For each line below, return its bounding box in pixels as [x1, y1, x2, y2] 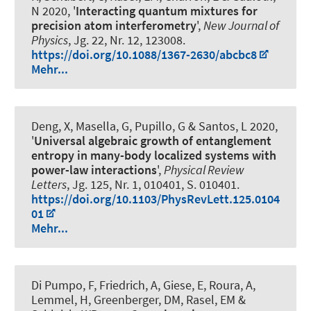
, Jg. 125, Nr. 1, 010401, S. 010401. [67, 176, 239, 193]
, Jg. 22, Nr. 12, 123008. [68, 31, 185, 48]
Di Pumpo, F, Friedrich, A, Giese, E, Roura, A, [31, 277, 255, 294]
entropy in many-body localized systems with [31, 147, 276, 164]
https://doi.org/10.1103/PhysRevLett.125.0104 [31, 191, 280, 208]
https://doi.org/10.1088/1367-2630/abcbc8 [31, 46, 257, 62]
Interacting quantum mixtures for [76, 2, 258, 19]
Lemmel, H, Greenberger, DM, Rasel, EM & [31, 292, 246, 308]
